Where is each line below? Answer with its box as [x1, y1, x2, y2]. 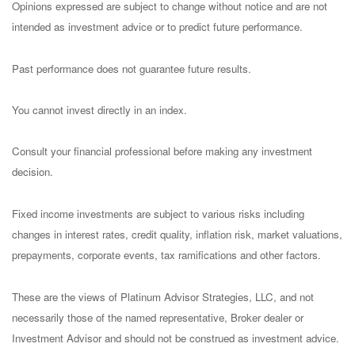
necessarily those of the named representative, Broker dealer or [12, 309, 303, 325]
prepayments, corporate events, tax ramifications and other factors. [12, 247, 321, 263]
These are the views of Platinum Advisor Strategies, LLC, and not [12, 288, 314, 304]
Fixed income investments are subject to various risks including [12, 206, 304, 221]
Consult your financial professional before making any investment [12, 143, 312, 159]
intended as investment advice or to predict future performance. [12, 19, 303, 35]
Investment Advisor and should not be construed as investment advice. [12, 330, 339, 346]
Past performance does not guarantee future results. [12, 60, 251, 76]
